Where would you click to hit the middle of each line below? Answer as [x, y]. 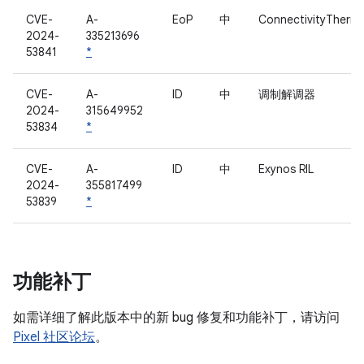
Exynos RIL [286, 169]
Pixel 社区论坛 [54, 337]
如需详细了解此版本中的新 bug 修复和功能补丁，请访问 [176, 318]
